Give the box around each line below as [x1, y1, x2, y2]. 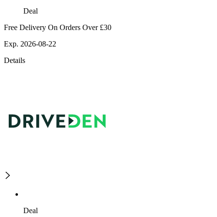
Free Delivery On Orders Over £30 [4, 23, 111, 32]
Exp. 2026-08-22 [4, 40, 56, 48]
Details [4, 56, 25, 65]
